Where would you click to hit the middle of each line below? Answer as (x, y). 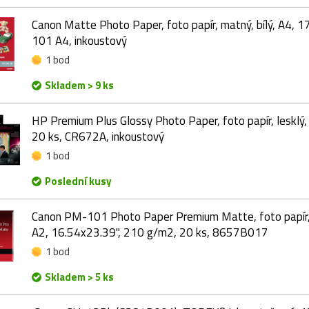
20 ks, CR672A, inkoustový (98, 136)
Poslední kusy (78, 181)
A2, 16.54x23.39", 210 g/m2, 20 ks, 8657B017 (150, 232)
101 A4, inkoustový (79, 40)
